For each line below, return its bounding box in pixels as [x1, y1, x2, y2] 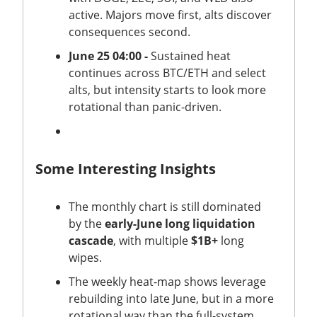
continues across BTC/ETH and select [69, 64, 266, 81]
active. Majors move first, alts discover [69, 6, 272, 23]
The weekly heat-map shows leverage [69, 273, 266, 289]
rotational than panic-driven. [69, 98, 224, 115]
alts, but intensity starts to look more [69, 81, 266, 98]
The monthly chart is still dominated [69, 198, 261, 214]
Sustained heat [148, 47, 231, 64]
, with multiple [113, 232, 191, 248]
